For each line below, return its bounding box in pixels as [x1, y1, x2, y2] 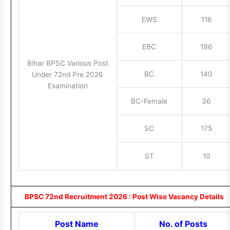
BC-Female [131, 97, 168, 105]
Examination [47, 81, 88, 90]
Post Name [54, 218, 99, 229]
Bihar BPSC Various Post [27, 59, 108, 67]
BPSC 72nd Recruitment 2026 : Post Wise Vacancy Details [24, 192, 224, 201]
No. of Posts [159, 218, 208, 229]
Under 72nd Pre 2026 [32, 70, 104, 79]
